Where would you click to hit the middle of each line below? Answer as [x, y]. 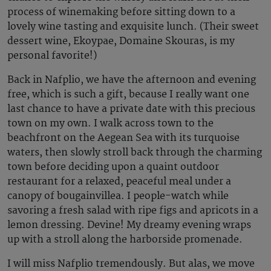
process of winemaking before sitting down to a [121, 12]
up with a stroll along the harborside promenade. [126, 239]
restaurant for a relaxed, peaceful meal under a [119, 181]
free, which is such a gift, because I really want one [128, 94]
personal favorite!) [54, 55]
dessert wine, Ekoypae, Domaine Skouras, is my [121, 41]
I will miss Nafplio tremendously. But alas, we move [131, 263]
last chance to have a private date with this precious [131, 109]
